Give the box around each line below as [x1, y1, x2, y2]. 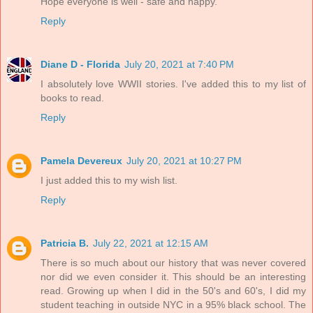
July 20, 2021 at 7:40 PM [124, 59, 234, 71]
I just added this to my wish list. [41, 175, 177, 187]
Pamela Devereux [41, 155, 122, 167]
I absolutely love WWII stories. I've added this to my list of [41, 78, 306, 90]
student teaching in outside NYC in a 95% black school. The [41, 299, 306, 311]
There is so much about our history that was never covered [41, 257, 306, 269]
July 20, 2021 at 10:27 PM [126, 155, 242, 167]
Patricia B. [41, 238, 89, 249]
